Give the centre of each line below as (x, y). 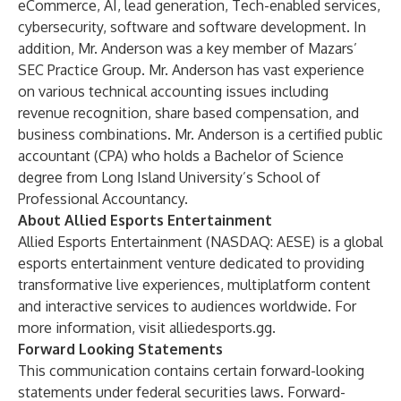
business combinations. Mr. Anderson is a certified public (200, 134)
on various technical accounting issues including (173, 91)
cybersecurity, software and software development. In (192, 27)
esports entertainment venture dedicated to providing (191, 263)
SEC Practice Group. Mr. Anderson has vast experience (191, 70)
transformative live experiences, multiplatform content (194, 285)
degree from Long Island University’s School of (169, 177)
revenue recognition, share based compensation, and (188, 113)
